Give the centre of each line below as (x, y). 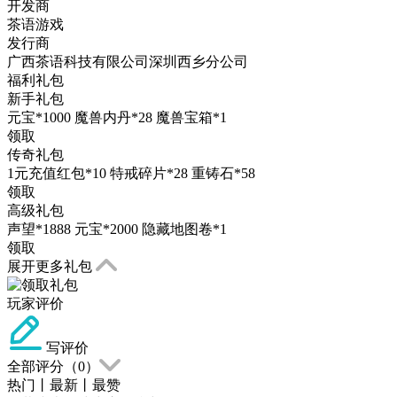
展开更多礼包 (51, 266)
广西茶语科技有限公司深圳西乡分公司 (128, 61)
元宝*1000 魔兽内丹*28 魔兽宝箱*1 (117, 117)
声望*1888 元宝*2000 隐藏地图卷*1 (117, 229)
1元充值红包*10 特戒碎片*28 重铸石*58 (131, 173)
